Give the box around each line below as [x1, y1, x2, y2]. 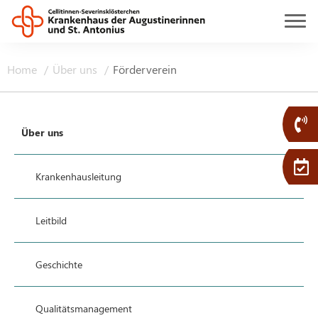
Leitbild [35, 214, 67, 227]
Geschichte [35, 258, 82, 271]
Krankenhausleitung [35, 170, 121, 183]
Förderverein [113, 62, 177, 77]
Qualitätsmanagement [35, 302, 132, 315]
